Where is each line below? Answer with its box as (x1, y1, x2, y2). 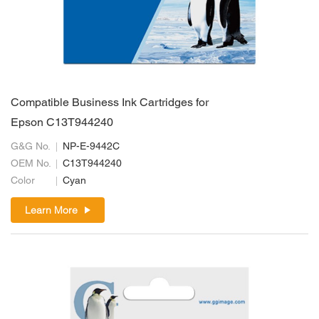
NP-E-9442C (63, 142, 120, 152)
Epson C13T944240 (11, 118, 113, 128)
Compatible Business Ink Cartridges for (11, 98, 209, 108)
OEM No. (11, 159, 51, 169)
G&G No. (11, 142, 51, 152)
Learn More (25, 204, 78, 216)
